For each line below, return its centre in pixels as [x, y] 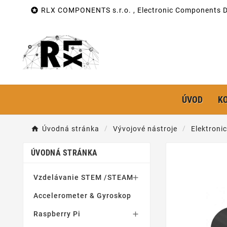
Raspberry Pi [57, 214]
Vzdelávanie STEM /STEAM [83, 177]
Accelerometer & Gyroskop [82, 196]
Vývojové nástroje [145, 129]
